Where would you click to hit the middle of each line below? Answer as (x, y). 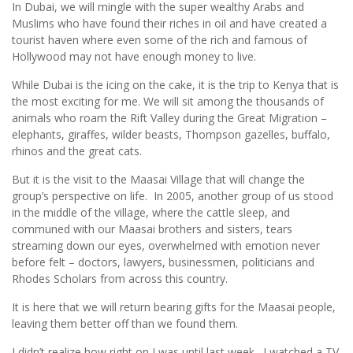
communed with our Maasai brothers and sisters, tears (152, 229)
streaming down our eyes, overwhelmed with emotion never (166, 245)
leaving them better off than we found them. (125, 323)
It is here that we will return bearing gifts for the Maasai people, (174, 307)
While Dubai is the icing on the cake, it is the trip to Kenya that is (175, 85)
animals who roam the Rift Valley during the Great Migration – (169, 118)
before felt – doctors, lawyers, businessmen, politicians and (163, 262)
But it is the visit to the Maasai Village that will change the (158, 179)
